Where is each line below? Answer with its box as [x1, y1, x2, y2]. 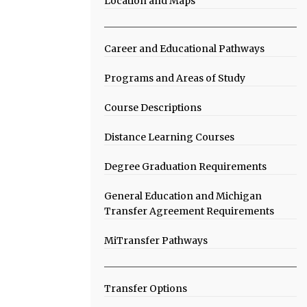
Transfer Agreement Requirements [104, 205, 274, 217]
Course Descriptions [104, 101, 201, 114]
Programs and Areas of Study [104, 72, 245, 84]
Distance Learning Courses [104, 131, 234, 143]
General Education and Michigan [104, 190, 262, 202]
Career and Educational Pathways [104, 42, 265, 55]
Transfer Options [104, 282, 187, 295]
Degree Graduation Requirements [104, 160, 267, 173]
